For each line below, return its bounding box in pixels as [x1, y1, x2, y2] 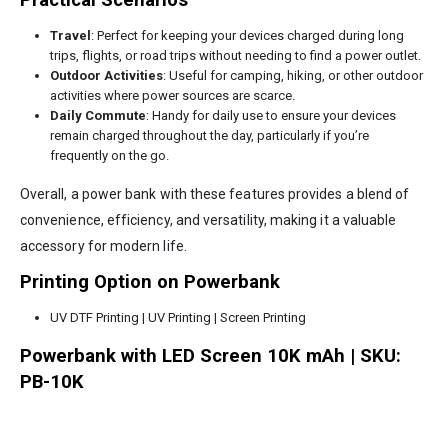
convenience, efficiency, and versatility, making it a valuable [20, 212, 397, 229]
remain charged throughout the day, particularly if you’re [49, 128, 369, 144]
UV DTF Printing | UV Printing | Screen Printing [49, 310, 306, 326]
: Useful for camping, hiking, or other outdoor [162, 68, 423, 84]
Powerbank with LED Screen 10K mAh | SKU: [20, 345, 401, 368]
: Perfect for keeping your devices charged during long [90, 28, 404, 44]
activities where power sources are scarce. [49, 88, 295, 104]
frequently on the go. [49, 148, 169, 164]
